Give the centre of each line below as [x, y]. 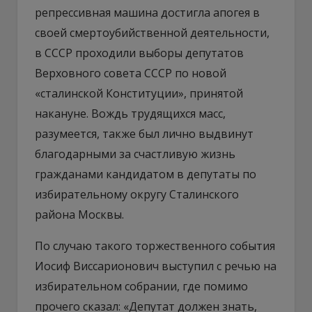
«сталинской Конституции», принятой [139, 93]
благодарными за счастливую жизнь [135, 154]
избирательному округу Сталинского [137, 194]
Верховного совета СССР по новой [131, 73]
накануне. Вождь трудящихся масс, [130, 113]
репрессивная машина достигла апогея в [147, 12]
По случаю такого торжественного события [155, 245]
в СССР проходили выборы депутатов [139, 53]
